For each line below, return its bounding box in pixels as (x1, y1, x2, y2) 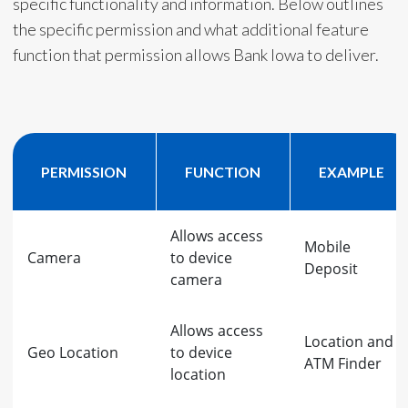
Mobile (303, 237, 351, 257)
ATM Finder (303, 353, 382, 373)
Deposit (303, 259, 358, 279)
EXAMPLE (319, 163, 384, 180)
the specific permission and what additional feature (12, 19, 369, 39)
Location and (303, 331, 393, 352)
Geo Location (26, 342, 118, 362)
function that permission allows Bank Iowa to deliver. (12, 45, 379, 65)
